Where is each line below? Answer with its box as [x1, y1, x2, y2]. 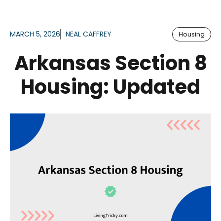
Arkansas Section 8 [14, 49, 207, 77]
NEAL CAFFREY [66, 29, 111, 39]
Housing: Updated [21, 73, 200, 101]
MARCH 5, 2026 [10, 29, 60, 39]
